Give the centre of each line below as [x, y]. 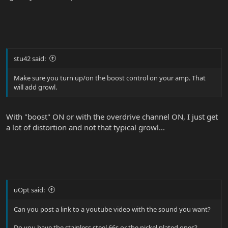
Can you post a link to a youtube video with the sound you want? [112, 209]
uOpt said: [29, 190]
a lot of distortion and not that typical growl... [85, 127]
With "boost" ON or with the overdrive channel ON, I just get [112, 117]
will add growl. [35, 87]
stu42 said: [30, 58]
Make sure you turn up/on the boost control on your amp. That [110, 78]
